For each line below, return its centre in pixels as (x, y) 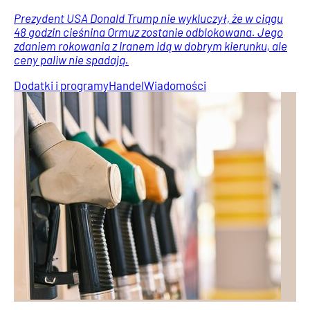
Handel (126, 85)
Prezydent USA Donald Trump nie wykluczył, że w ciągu (148, 18)
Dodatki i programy (61, 85)
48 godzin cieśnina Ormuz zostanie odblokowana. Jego (148, 31)
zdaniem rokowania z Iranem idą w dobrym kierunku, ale (151, 45)
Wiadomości (175, 85)
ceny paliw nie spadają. (71, 59)
